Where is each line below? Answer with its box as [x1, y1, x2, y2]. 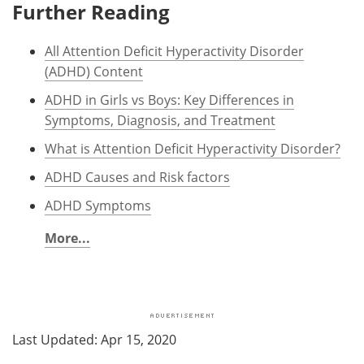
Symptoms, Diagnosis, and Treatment [45, 110, 275, 129]
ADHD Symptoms [45, 196, 151, 214]
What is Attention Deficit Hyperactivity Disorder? [45, 139, 340, 158]
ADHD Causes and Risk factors [45, 167, 230, 186]
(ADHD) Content [45, 62, 143, 80]
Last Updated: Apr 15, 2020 [12, 330, 176, 349]
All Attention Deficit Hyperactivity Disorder [45, 41, 304, 60]
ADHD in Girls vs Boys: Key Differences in [45, 90, 294, 109]
